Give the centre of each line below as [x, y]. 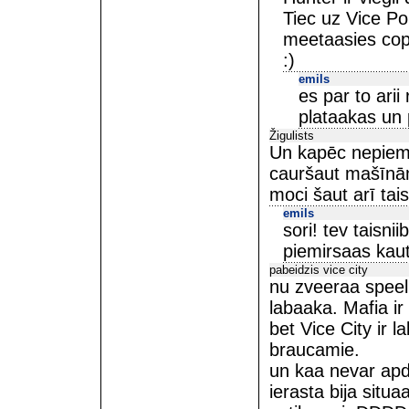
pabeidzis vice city [319, 270]
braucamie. [315, 350]
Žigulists [292, 136]
